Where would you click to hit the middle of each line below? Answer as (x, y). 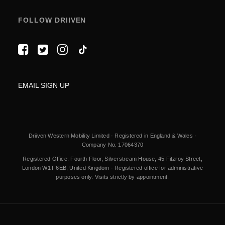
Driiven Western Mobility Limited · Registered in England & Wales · (113, 136)
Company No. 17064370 (113, 145)
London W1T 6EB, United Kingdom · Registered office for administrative (113, 168)
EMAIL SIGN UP (45, 85)
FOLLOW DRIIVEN (52, 20)
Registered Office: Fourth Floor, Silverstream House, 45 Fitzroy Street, (113, 159)
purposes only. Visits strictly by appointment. (113, 177)
